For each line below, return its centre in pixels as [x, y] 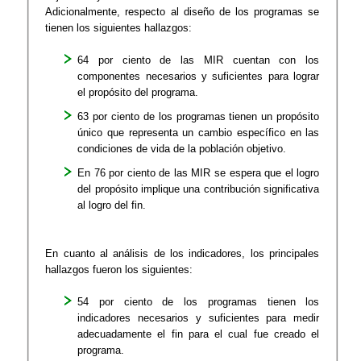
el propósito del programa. [138, 92]
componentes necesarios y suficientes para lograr [199, 76]
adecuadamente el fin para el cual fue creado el [199, 334]
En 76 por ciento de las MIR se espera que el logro [199, 173]
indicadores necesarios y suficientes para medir [199, 318]
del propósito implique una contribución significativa [199, 189]
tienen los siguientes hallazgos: [119, 28]
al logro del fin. [112, 205]
